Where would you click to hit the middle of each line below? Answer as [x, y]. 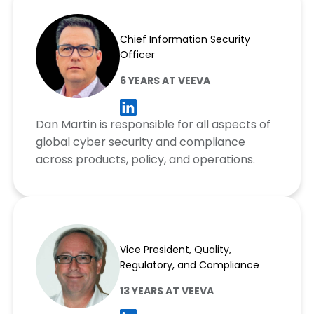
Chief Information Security [185, 39]
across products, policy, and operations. [145, 160]
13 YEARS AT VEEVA [166, 291]
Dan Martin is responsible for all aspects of [153, 125]
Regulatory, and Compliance [189, 265]
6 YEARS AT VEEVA [165, 80]
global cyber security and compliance [140, 142]
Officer [137, 54]
